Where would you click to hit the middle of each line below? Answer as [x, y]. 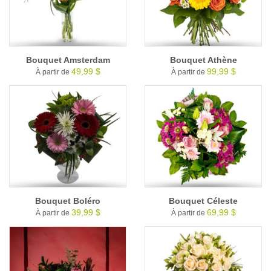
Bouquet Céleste [203, 201]
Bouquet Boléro [68, 201]
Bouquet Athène [203, 60]
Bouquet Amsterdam [68, 60]
